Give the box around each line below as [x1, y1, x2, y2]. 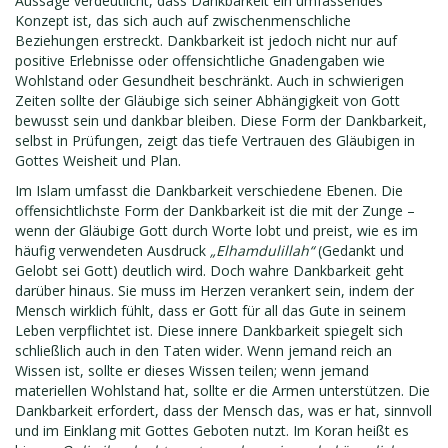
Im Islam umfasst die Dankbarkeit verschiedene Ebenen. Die [15, 181, 403, 200]
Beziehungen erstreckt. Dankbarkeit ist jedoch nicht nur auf [15, 31, 397, 50]
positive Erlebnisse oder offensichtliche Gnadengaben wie [15, 51, 385, 70]
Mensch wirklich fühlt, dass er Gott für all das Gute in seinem [15, 301, 406, 320]
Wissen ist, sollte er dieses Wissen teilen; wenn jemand [15, 361, 369, 380]
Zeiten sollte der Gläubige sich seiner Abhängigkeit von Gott [15, 91, 400, 110]
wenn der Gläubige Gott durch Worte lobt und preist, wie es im [15, 221, 418, 240]
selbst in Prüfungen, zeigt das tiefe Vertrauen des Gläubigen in [15, 131, 415, 150]
